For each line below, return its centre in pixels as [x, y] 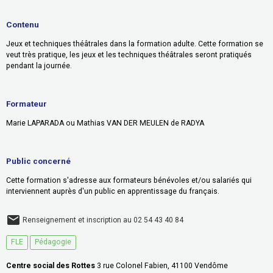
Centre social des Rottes [51, 266]
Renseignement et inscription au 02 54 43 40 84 [103, 220]
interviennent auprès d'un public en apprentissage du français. [113, 191]
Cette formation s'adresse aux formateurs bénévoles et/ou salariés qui [129, 180]
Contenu [23, 24]
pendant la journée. [39, 66]
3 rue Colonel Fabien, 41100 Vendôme [161, 266]
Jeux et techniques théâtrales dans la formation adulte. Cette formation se [135, 44]
